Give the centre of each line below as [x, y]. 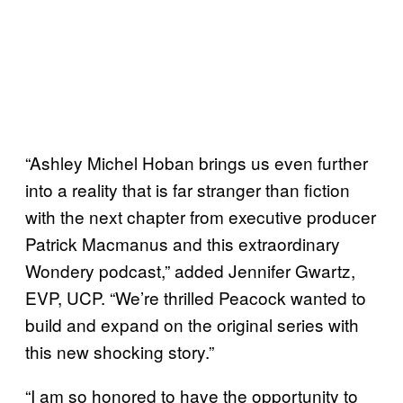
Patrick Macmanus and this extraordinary [183, 243]
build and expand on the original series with [192, 324]
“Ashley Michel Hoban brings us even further [197, 162]
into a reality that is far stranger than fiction [188, 189]
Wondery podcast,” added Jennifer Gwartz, [190, 270]
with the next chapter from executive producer [201, 216]
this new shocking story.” [120, 351]
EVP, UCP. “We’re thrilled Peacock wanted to [196, 297]
